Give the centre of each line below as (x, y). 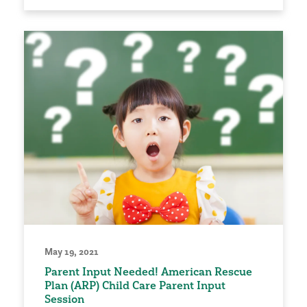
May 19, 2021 (72, 252)
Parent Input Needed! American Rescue (148, 272)
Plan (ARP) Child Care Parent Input (135, 285)
